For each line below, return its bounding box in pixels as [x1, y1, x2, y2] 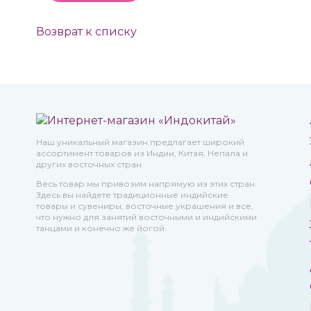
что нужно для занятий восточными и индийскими [36, 212, 257, 222]
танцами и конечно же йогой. [36, 223, 167, 233]
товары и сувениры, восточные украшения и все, [36, 201, 253, 211]
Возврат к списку [36, 25, 137, 38]
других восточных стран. [36, 159, 144, 169]
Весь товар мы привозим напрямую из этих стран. [36, 178, 257, 189]
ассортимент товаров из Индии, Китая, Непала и [36, 148, 248, 158]
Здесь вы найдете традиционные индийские [36, 190, 228, 200]
